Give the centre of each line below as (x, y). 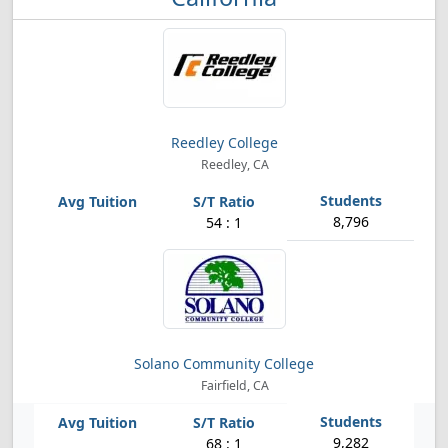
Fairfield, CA (234, 385)
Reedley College (224, 142)
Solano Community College (224, 363)
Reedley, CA (234, 164)
